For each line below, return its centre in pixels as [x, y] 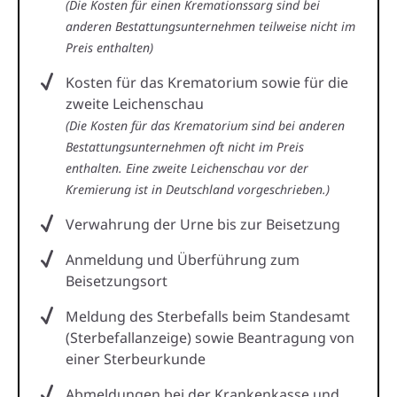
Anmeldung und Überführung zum [183, 259]
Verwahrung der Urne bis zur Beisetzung [203, 224]
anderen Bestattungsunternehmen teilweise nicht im [210, 26]
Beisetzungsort [117, 280]
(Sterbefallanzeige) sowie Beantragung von [210, 337]
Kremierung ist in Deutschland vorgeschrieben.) [198, 189]
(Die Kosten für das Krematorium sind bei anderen [205, 125]
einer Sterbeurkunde [136, 358]
